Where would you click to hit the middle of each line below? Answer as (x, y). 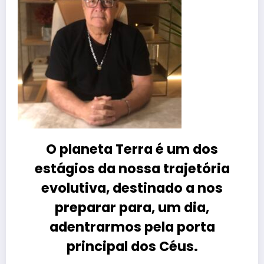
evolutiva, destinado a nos (132, 188)
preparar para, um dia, (132, 208)
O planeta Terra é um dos (132, 149)
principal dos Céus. (132, 247)
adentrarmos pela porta (132, 227)
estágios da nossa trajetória (132, 169)
